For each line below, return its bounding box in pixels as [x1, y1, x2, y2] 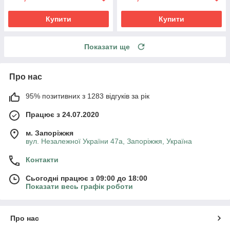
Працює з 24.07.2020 [26, 110, 99, 119]
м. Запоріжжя [26, 128, 73, 137]
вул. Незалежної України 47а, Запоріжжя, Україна [26, 137, 192, 145]
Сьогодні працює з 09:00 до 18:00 [26, 174, 147, 182]
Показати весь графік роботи [26, 182, 133, 190]
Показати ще [84, 42, 130, 51]
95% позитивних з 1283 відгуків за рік [26, 91, 149, 100]
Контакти [26, 155, 59, 164]
